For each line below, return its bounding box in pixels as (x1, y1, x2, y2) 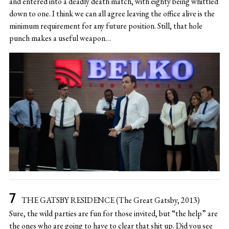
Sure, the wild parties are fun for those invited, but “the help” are (9, 208, 218, 219)
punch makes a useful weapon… (9, 32, 111, 43)
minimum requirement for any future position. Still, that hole (9, 20, 202, 31)
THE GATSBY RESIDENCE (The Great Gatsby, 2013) (21, 194, 200, 205)
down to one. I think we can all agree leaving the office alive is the (9, 8, 215, 19)
